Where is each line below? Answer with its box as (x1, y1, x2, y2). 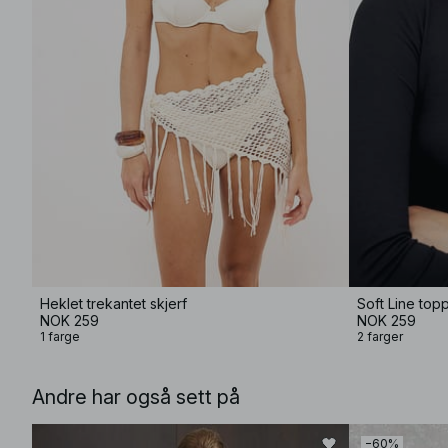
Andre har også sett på (32, 385, 240, 409)
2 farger (357, 329, 403, 344)
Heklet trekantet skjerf (40, 295, 187, 312)
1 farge (40, 329, 80, 344)
